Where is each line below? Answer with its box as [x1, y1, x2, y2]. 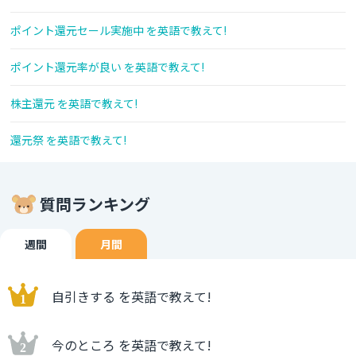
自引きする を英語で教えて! [52, 287, 211, 307]
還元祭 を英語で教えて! [10, 132, 126, 149]
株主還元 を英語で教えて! [10, 95, 137, 112]
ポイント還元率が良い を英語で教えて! [10, 59, 204, 75]
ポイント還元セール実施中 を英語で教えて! [10, 22, 226, 39]
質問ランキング [40, 192, 150, 216]
